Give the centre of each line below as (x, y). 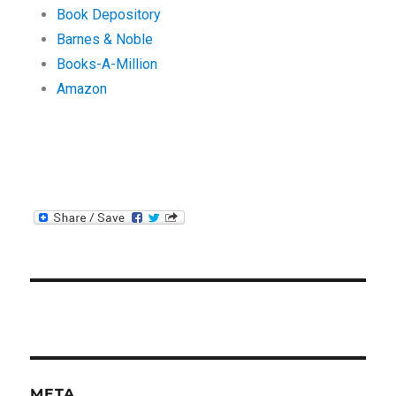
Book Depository (109, 15)
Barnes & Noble (105, 39)
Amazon (82, 89)
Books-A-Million (107, 64)
